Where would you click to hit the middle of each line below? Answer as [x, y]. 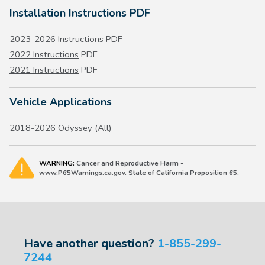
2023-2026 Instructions [56, 39]
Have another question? [91, 244]
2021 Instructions [44, 70]
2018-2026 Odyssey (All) [61, 128]
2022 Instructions [44, 55]
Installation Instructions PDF [80, 13]
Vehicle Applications [61, 102]
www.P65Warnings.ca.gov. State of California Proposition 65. [139, 173]
